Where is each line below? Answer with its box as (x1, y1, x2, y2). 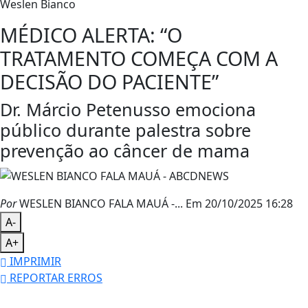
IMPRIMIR (7, 253, 61, 269)
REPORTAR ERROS (7, 269, 102, 285)
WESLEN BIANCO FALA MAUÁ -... (16, 195, 183, 211)
